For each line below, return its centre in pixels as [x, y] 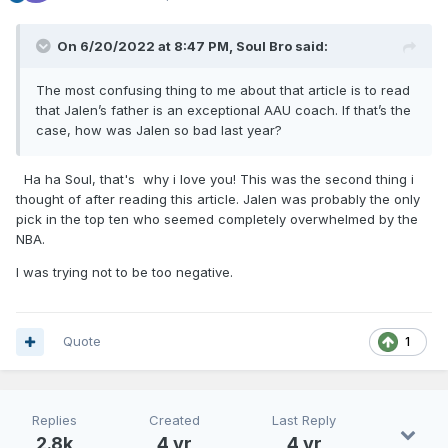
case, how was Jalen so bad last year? [159, 130]
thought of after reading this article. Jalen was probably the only [218, 199]
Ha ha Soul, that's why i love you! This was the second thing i [215, 179]
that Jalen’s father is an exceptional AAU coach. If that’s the [223, 110]
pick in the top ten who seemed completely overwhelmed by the [217, 219]
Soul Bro [264, 46]
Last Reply [304, 420]
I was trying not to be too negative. [124, 272]
